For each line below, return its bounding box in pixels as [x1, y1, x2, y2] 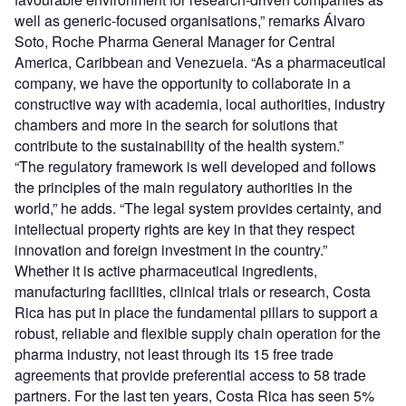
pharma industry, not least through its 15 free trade [14, 343, 333, 365]
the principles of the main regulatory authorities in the [14, 177, 353, 198]
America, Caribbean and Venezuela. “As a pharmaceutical [14, 52, 386, 73]
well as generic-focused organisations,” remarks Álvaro [14, 10, 365, 32]
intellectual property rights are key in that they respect [14, 218, 354, 240]
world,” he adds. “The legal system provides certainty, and [14, 198, 382, 219]
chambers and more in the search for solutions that [14, 114, 337, 136]
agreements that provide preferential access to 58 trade [14, 364, 366, 386]
